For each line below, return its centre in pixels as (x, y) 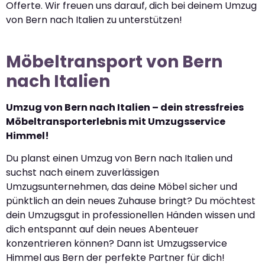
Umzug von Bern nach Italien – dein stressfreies (125, 107)
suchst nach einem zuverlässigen (83, 172)
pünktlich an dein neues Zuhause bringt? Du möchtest (131, 201)
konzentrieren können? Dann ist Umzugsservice (117, 243)
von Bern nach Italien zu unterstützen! (94, 20)
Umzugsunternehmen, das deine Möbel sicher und (122, 187)
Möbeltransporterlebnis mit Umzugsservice (116, 121)
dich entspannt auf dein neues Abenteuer (102, 229)
